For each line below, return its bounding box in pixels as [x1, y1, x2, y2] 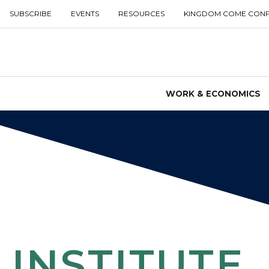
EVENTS [71, 9, 99, 18]
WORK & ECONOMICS [165, 89, 261, 99]
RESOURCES [118, 9, 165, 18]
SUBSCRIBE [10, 9, 52, 18]
